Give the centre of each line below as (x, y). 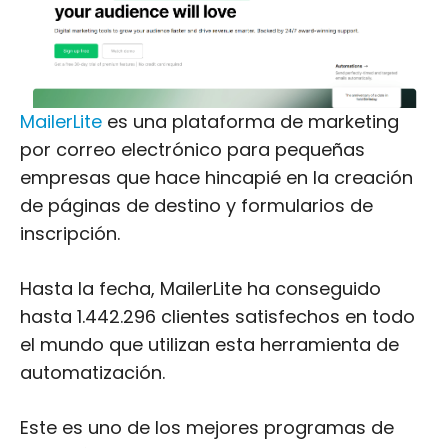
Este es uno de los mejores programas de (207, 427)
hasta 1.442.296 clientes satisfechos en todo (217, 316)
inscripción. (70, 233)
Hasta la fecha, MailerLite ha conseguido (200, 288)
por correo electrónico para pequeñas (192, 149)
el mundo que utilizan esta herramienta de (209, 344)
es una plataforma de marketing (250, 121)
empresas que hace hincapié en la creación (216, 177)
